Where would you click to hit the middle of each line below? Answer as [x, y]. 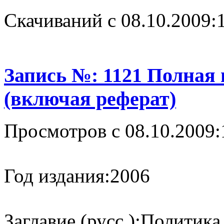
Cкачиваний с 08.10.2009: [110, 20]
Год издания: [57, 176]
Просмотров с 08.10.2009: [112, 131]
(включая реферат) [90, 98]
